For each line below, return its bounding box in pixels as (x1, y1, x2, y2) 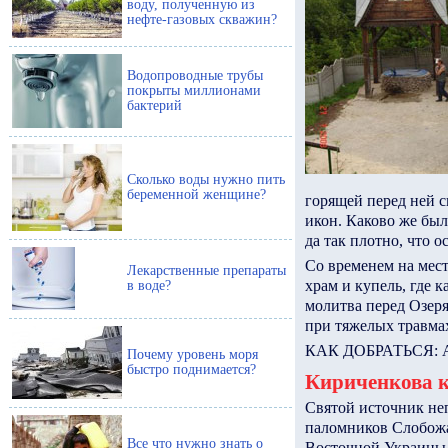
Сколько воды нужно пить (127, 171, 285, 188)
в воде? (127, 277, 171, 294)
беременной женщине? (127, 186, 266, 203)
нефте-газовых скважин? (127, 11, 277, 28)
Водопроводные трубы (127, 67, 263, 84)
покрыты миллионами (127, 82, 261, 99)
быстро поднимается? (127, 361, 256, 378)
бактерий (127, 97, 182, 114)
